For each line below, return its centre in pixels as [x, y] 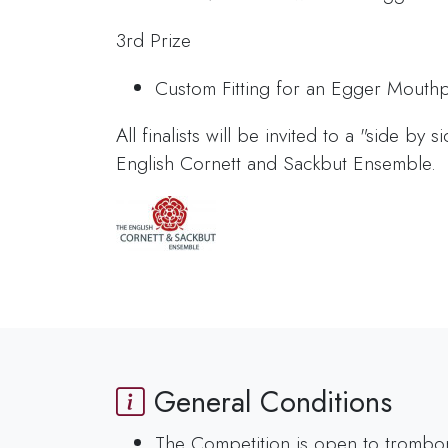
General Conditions [269, 402]
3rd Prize [154, 40]
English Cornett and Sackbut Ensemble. [276, 162]
